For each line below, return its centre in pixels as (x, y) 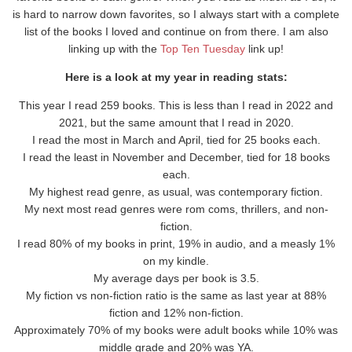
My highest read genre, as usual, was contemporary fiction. (176, 192)
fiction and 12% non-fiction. (176, 313)
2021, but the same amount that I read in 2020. (176, 123)
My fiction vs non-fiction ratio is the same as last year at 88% (176, 296)
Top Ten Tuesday (203, 49)
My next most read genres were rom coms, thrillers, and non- (176, 209)
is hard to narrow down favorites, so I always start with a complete (176, 15)
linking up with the (114, 49)
